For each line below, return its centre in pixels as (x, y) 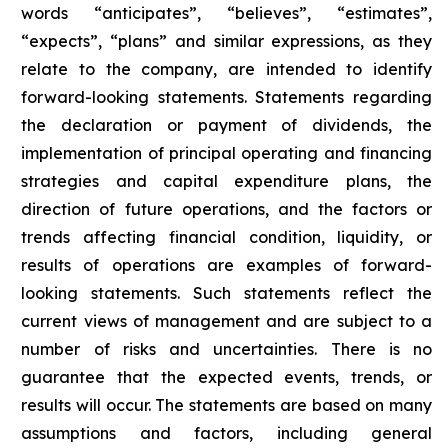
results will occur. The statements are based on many (226, 405)
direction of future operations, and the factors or (226, 209)
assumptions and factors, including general (226, 433)
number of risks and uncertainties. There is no (226, 349)
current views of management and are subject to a (226, 321)
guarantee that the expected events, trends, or (226, 377)
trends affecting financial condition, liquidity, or (226, 237)
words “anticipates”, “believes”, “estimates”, (226, 13)
